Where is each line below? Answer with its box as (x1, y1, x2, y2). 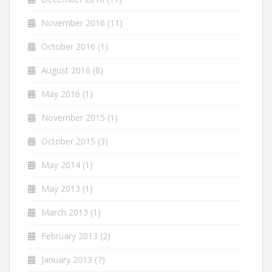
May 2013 (41, 182, 80, 194)
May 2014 (41, 158, 80, 171)
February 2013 (41, 229, 98, 242)
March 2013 (41, 206, 88, 218)
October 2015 (41, 135, 95, 147)
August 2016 (41, 64, 90, 76)
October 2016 (41, 40, 95, 52)
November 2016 (41, 16, 105, 29)
